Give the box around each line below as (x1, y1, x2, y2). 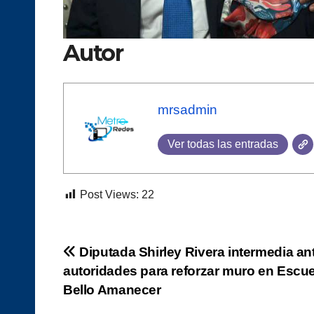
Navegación (62, 243, 189, 271)
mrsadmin (158, 102, 217, 117)
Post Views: (80, 189, 139, 200)
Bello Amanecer (63, 282, 161, 297)
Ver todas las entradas (168, 138, 278, 150)
